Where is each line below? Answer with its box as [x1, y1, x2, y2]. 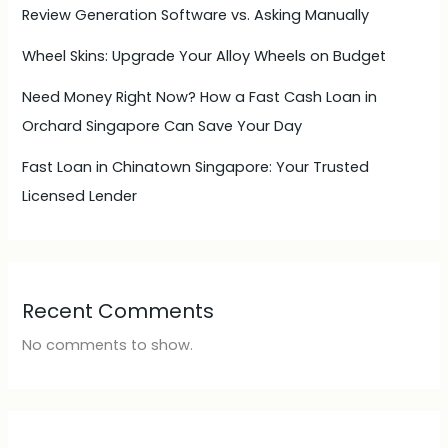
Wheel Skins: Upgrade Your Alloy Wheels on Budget [22, 45, 387, 66]
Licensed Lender [22, 185, 138, 206]
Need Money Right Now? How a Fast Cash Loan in [22, 86, 378, 107]
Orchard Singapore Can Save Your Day [22, 115, 303, 136]
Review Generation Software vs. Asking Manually [22, 4, 370, 25]
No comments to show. [22, 334, 194, 355]
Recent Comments [22, 296, 215, 325]
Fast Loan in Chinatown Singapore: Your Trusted [22, 156, 370, 177]
